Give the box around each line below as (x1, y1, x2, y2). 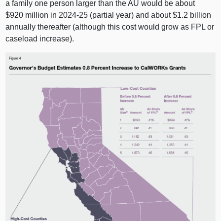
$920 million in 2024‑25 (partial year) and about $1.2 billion (5, 11, 212, 20)
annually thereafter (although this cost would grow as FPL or (5, 23, 215, 32)
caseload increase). (5, 35, 74, 43)
